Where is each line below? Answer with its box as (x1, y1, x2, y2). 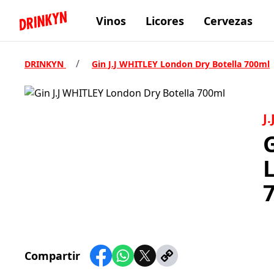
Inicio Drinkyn (42, 20, 106, 34)
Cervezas (203, 13, 253, 28)
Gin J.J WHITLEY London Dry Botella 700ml (92, 58, 270, 70)
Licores (145, 13, 184, 28)
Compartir (24, 248, 81, 263)
